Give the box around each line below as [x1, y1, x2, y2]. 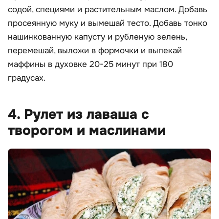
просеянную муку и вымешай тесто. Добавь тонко [8, 18, 207, 28]
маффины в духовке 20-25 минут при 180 [8, 59, 173, 69]
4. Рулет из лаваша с [8, 105, 149, 123]
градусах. [8, 72, 45, 83]
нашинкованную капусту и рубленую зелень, [8, 31, 187, 42]
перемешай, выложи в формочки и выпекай [8, 45, 182, 56]
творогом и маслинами [8, 121, 166, 139]
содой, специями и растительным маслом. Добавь [8, 4, 207, 15]
